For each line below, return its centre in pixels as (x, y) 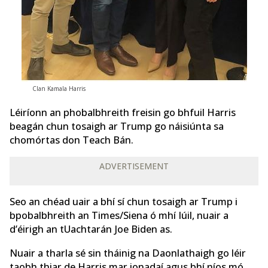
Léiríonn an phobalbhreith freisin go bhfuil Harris (123, 112)
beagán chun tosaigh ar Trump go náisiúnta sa (117, 126)
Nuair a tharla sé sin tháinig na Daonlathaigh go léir (128, 253)
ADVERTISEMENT (134, 166)
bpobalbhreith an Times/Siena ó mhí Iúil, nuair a (119, 216)
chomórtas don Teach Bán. (71, 140)
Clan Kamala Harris (59, 89)
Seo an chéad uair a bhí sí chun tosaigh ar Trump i (124, 202)
